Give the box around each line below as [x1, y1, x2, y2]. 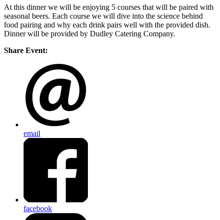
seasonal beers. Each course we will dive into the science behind [4, 12, 203, 21]
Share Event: [4, 46, 48, 55]
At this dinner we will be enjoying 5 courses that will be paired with [4, 3, 214, 12]
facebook [24, 204, 52, 213]
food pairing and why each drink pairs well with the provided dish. [4, 21, 210, 29]
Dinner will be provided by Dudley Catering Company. [4, 29, 177, 38]
